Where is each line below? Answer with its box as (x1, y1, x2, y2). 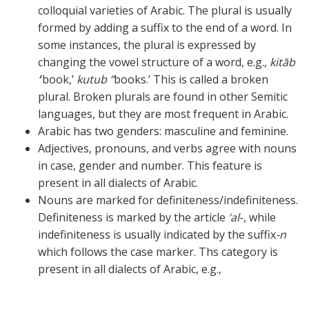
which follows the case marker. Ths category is (38, 244, 278, 260)
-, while (239, 210, 276, 226)
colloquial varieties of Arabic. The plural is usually (38, 3, 292, 19)
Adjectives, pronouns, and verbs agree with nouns (38, 141, 297, 157)
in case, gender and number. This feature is (38, 158, 262, 174)
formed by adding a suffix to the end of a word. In (38, 20, 292, 36)
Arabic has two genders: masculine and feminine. (38, 123, 288, 139)
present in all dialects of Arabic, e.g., (38, 261, 221, 277)
